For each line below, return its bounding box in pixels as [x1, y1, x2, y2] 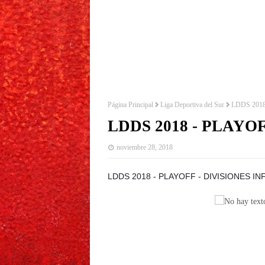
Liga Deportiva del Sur [160, 101, 224, 109]
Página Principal [108, 101, 153, 109]
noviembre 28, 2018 [117, 143, 173, 151]
